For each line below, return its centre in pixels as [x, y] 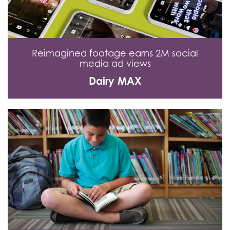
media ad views [115, 63]
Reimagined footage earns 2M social [115, 53]
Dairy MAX [115, 81]
